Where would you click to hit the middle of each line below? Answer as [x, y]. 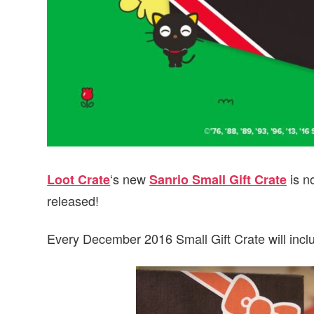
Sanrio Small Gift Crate [218, 179]
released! [73, 200]
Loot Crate [79, 179]
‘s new [130, 178]
